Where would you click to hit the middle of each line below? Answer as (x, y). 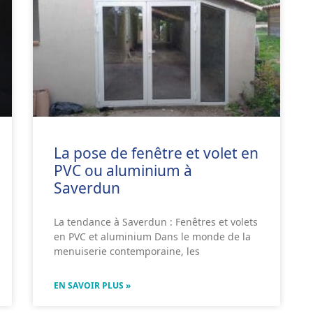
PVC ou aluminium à (123, 170)
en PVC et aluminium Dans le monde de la (153, 236)
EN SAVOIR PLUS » (93, 285)
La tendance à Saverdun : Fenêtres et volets (156, 221)
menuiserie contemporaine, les (127, 251)
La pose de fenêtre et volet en (156, 153)
